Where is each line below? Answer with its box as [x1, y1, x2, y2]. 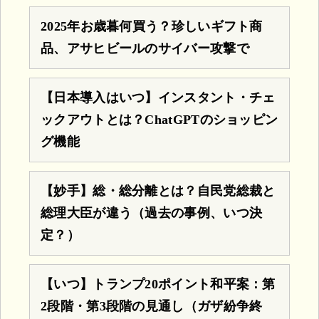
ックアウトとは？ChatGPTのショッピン [41, 112, 278, 127]
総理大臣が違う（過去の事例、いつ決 [41, 205, 263, 220]
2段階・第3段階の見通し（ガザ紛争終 [41, 298, 263, 313]
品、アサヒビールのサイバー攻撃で [41, 41, 249, 56]
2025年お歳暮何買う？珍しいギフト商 [41, 19, 263, 33]
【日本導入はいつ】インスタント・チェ [41, 90, 276, 105]
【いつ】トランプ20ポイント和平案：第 [41, 276, 276, 291]
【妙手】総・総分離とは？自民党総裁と [41, 183, 276, 198]
